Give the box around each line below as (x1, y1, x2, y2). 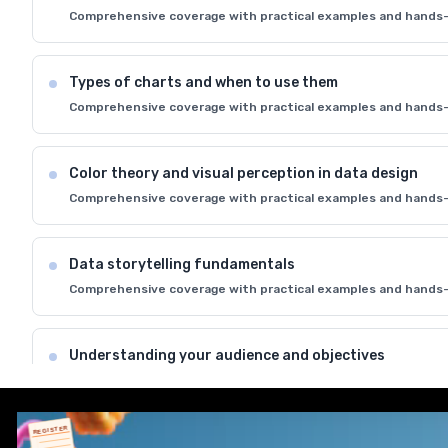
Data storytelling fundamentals (69, 256, 295, 274)
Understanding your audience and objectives (69, 347, 385, 365)
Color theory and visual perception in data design (69, 165, 418, 183)
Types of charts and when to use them (69, 74, 338, 92)
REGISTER (24, 424, 61, 436)
